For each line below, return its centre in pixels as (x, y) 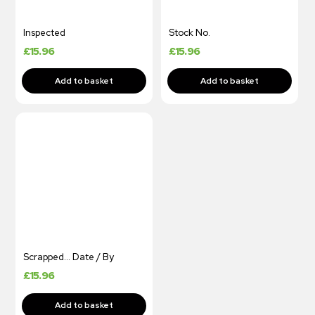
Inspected (44, 32)
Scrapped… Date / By (68, 257)
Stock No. (189, 32)
